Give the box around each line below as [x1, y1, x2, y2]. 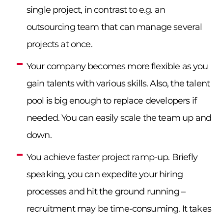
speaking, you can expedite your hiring [27, 168, 183, 180]
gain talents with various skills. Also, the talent [27, 78, 210, 89]
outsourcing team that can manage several [27, 21, 202, 32]
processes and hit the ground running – [27, 186, 186, 197]
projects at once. [27, 38, 92, 50]
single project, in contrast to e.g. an [27, 4, 165, 15]
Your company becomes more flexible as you [27, 60, 208, 72]
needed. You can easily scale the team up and [27, 112, 212, 123]
